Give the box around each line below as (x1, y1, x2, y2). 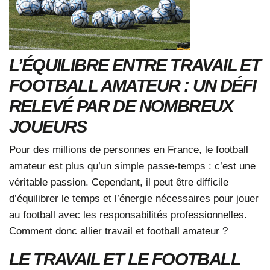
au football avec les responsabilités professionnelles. (9, 208, 247, 221)
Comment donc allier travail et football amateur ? (9, 224, 228, 237)
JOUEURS (9, 116, 87, 136)
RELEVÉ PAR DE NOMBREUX (9, 96, 233, 116)
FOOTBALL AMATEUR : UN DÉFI (9, 75, 256, 95)
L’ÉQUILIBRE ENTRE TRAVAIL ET (9, 55, 261, 75)
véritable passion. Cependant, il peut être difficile (9, 175, 228, 188)
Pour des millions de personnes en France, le (9, 143, 216, 155)
